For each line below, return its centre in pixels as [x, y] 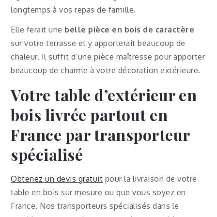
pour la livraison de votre [150, 178]
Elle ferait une [38, 29]
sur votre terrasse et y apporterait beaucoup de [98, 43]
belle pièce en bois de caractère [130, 29]
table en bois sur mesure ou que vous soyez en [98, 192]
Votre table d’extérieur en [104, 94]
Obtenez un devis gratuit [57, 178]
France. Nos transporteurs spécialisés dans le [95, 206]
